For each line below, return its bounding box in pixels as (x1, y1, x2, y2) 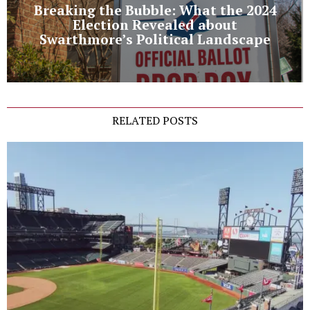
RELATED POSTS (112, 113, 198, 129)
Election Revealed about (73, 15, 237, 34)
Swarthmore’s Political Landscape (39, 30, 271, 48)
